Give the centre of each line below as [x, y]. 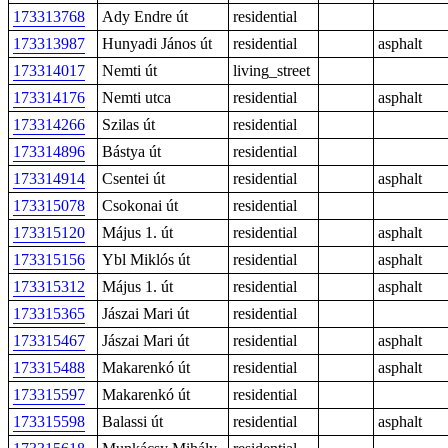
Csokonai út [140, 205]
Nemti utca [136, 97]
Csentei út [133, 178]
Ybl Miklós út [146, 259]
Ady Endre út [145, 16]
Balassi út [132, 421]
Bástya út [131, 151]
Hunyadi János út [157, 43]
